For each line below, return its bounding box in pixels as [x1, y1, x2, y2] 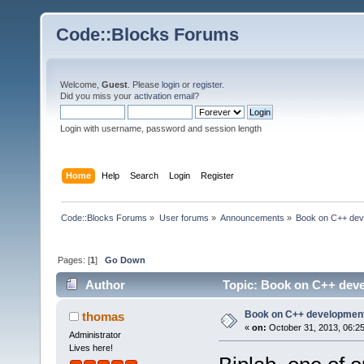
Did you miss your [60, 91, 134, 101]
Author [85, 278, 126, 292]
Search [130, 170, 159, 180]
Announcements [219, 212, 284, 223]
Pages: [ [58, 254, 91, 265]
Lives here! [68, 343, 113, 353]
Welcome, [60, 80, 102, 89]
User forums [158, 212, 209, 223]
